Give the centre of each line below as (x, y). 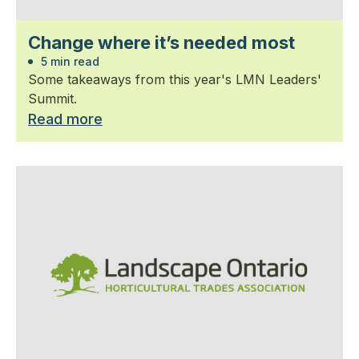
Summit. (52, 98)
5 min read (69, 61)
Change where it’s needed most (161, 42)
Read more (65, 119)
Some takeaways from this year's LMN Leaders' (175, 79)
